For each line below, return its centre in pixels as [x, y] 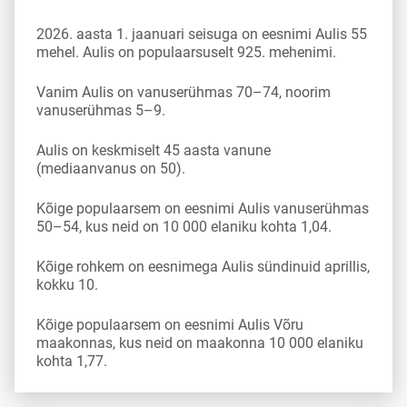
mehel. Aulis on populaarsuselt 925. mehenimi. [186, 52]
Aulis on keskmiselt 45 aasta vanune [154, 150]
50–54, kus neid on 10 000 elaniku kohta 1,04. [184, 227]
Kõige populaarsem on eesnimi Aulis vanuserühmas [203, 208]
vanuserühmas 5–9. [101, 110]
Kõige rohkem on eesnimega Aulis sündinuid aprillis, [203, 267]
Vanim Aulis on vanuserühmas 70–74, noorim [184, 92]
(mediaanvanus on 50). [111, 169]
